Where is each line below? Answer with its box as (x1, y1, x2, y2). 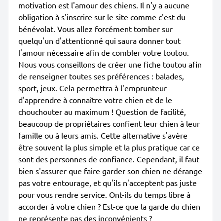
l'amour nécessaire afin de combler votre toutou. (18, 47, 189, 57)
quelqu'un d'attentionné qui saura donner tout (18, 36, 181, 45)
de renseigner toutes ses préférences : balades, (18, 71, 184, 81)
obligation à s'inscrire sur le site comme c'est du (18, 12, 185, 22)
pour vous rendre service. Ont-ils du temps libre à (18, 189, 190, 199)
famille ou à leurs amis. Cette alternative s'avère (18, 130, 187, 140)
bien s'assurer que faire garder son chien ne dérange (18, 166, 202, 176)
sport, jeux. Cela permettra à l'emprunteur (18, 83, 167, 93)
